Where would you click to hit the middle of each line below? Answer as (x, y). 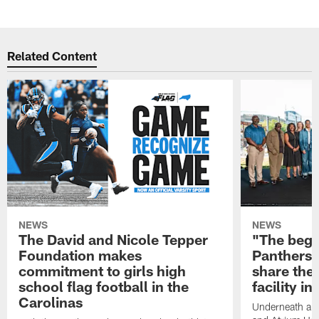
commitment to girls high (103, 270)
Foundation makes (80, 255)
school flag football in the (104, 286)
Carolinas (51, 302)
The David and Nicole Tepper (114, 239)
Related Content (52, 56)
